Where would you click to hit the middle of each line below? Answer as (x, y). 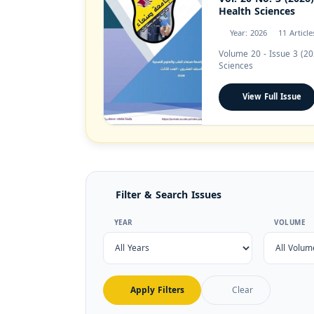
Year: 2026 (248, 33)
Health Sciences (257, 12)
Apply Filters (157, 290)
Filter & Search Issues (168, 195)
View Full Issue (272, 97)
